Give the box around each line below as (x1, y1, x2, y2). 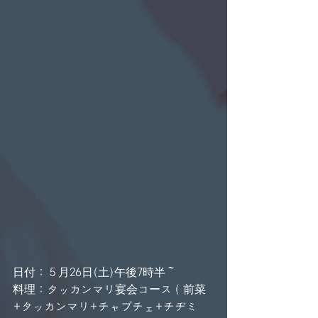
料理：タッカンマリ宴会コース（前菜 (13, 283, 206, 296)
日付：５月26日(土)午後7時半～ (13, 266, 177, 279)
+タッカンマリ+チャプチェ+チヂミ (13, 300, 197, 313)
